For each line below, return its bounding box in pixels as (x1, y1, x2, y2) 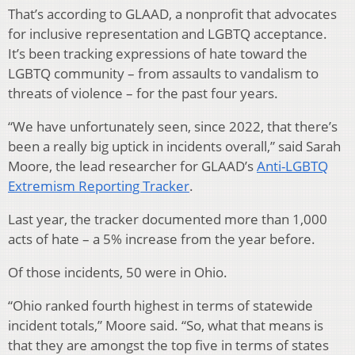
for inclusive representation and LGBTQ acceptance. (8, 24, 327, 43)
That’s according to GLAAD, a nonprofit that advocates (8, 4, 337, 23)
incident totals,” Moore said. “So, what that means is (8, 315, 323, 334)
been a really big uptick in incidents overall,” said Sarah (8, 136, 341, 155)
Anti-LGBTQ (257, 156, 328, 175)
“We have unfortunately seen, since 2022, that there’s (8, 116, 338, 136)
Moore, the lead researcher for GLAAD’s (8, 156, 257, 175)
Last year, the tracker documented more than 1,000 (8, 209, 327, 228)
